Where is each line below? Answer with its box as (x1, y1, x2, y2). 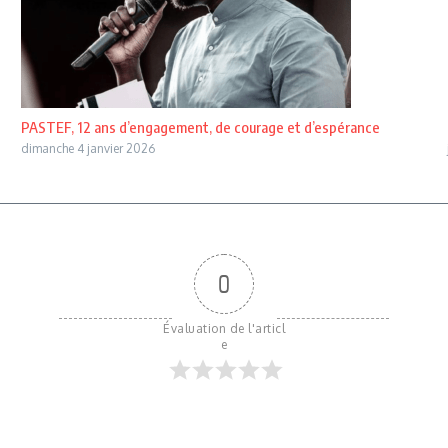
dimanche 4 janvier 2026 (20, 140, 155, 156)
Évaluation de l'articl (163, 320, 285, 336)
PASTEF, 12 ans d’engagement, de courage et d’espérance (20, 117, 380, 136)
